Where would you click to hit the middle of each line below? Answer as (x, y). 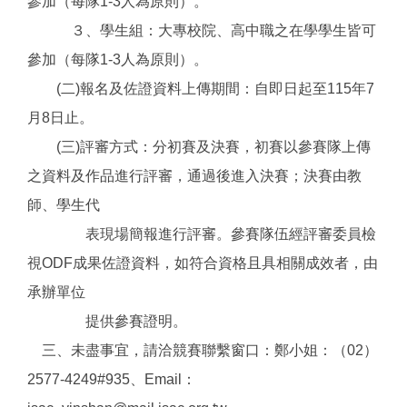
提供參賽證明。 (107, 321)
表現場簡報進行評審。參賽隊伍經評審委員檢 (202, 233)
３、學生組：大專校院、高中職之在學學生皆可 (202, 30)
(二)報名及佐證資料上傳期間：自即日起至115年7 (201, 88)
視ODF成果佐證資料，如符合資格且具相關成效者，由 (203, 263)
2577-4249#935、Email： (112, 379)
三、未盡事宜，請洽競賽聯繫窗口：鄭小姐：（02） (203, 350)
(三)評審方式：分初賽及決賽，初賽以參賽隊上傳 (199, 146)
